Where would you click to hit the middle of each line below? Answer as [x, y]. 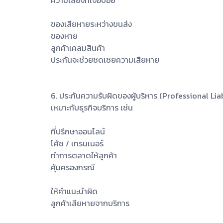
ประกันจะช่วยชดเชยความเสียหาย [105, 59]
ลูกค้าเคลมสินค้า [78, 48]
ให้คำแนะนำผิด [74, 191]
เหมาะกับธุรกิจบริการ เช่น [92, 107]
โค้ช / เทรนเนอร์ [77, 143]
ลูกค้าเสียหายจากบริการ [90, 203]
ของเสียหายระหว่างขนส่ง [91, 24]
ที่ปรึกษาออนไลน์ [78, 131]
